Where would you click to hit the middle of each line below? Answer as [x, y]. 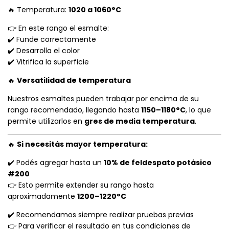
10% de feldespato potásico [158, 163]
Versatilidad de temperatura [74, 81]
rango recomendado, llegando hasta [74, 110]
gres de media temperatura [140, 121]
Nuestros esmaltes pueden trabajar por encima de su [103, 99]
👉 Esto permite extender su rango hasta [81, 185]
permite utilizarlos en [46, 121]
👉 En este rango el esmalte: [58, 28]
